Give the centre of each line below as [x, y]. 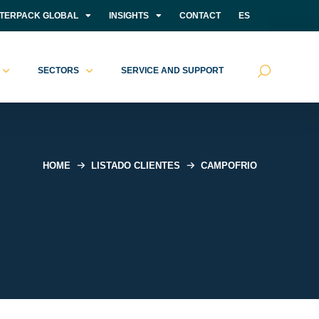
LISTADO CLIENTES [136, 165]
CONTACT [200, 16]
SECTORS [58, 70]
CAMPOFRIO [229, 165]
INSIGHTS [129, 16]
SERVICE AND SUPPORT [172, 70]
